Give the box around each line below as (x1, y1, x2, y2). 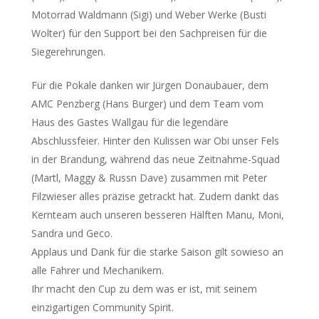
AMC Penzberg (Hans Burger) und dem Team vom (31, 97, 263, 110)
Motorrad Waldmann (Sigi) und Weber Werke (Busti (31, 8, 266, 21)
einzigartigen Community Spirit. (31, 300, 174, 314)
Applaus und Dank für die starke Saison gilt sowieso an (31, 245, 283, 258)
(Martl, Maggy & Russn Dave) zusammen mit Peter (31, 171, 267, 184)
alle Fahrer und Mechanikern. (31, 263, 164, 277)
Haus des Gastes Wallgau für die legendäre (31, 115, 229, 129)
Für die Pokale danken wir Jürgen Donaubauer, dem (31, 78, 268, 92)
